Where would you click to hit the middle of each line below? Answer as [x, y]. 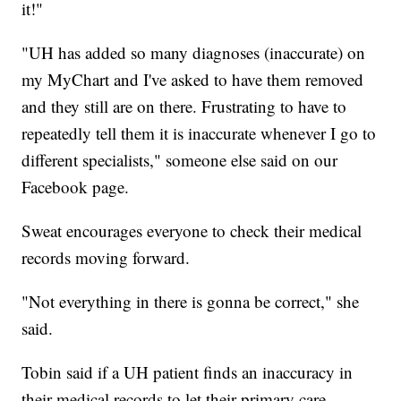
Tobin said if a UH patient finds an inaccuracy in [188, 371]
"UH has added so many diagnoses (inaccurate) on [194, 52]
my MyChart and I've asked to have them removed [193, 79]
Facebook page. [76, 186]
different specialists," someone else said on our [180, 159]
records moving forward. [106, 257]
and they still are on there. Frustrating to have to [184, 106]
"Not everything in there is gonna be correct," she [191, 301]
